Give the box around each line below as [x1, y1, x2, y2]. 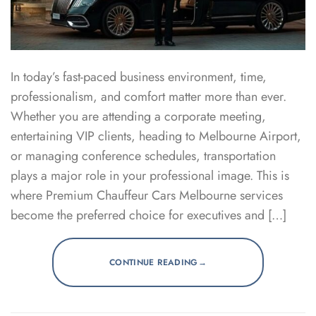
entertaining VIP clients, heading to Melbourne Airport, [11, 127, 301, 146]
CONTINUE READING [109, 256, 198, 269]
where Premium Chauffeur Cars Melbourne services [11, 186, 283, 205]
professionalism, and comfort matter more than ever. [11, 87, 286, 107]
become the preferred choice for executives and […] [11, 206, 286, 225]
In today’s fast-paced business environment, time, [11, 68, 267, 87]
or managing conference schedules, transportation [11, 147, 276, 166]
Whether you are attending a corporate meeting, [11, 107, 266, 126]
